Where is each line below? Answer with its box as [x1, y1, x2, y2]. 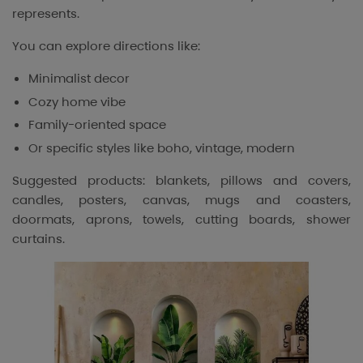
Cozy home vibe [28, 92, 126, 110]
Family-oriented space [28, 116, 166, 134]
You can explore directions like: [12, 36, 200, 54]
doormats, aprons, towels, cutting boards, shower [12, 211, 351, 228]
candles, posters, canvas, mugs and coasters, [12, 191, 351, 209]
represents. [12, 4, 79, 22]
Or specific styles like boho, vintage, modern [28, 139, 295, 157]
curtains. [12, 230, 65, 248]
